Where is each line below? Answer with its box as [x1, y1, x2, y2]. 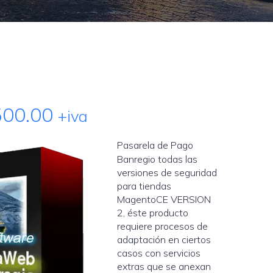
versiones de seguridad [117, 166, 218, 179]
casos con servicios [117, 247, 201, 259]
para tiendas [117, 180, 172, 192]
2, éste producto [117, 207, 189, 219]
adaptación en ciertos [117, 233, 211, 246]
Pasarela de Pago [117, 139, 194, 151]
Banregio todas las [117, 153, 198, 165]
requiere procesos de [117, 220, 208, 232]
